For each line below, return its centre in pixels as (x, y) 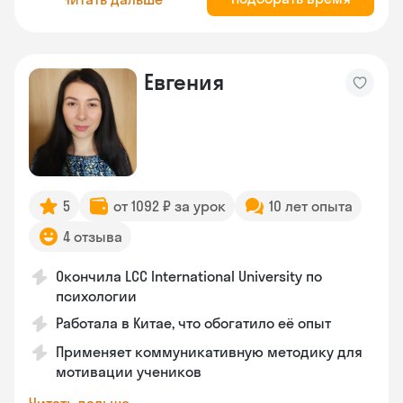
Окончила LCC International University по (189, 276)
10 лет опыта (311, 206)
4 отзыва (93, 237)
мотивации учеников (129, 372)
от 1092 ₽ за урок (170, 206)
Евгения (184, 82)
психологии (96, 296)
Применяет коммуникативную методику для (209, 352)
